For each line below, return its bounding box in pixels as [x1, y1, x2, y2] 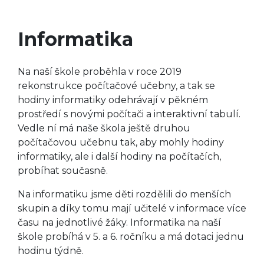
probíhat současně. [18, 165, 108, 177]
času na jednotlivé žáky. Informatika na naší [18, 217, 221, 229]
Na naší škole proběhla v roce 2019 [18, 66, 181, 78]
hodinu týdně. [18, 245, 84, 257]
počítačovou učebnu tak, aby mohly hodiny [18, 137, 224, 148]
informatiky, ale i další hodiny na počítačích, [18, 151, 221, 163]
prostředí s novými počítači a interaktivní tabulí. [18, 108, 240, 120]
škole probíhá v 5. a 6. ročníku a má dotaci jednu [18, 231, 244, 243]
